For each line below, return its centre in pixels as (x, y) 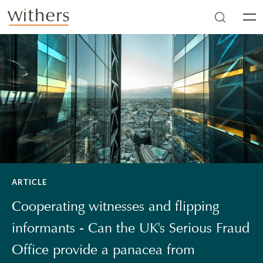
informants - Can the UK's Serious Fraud (131, 228)
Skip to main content (48, 23)
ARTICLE (29, 182)
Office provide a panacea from (104, 249)
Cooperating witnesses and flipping (116, 206)
